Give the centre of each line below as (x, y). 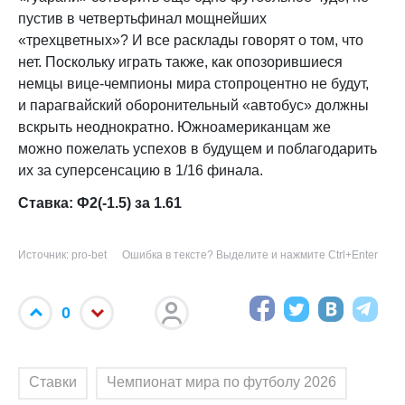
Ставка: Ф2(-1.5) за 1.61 (100, 203)
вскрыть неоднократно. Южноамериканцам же (174, 127)
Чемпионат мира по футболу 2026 (221, 382)
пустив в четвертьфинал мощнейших (142, 19)
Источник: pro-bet (62, 255)
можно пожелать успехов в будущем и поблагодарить (198, 149)
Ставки (53, 382)
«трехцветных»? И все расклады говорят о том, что (191, 40)
